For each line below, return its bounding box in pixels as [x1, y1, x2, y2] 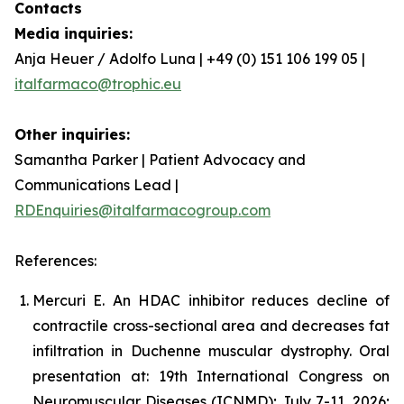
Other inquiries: [14, 125, 130, 143]
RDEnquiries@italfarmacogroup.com [14, 201, 271, 219]
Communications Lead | [14, 176, 179, 194]
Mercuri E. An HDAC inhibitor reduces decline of [32, 291, 390, 309]
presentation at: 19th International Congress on [32, 367, 390, 385]
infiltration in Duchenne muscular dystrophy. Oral [32, 342, 390, 360]
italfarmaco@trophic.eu [14, 75, 181, 93]
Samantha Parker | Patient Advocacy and [14, 151, 306, 169]
